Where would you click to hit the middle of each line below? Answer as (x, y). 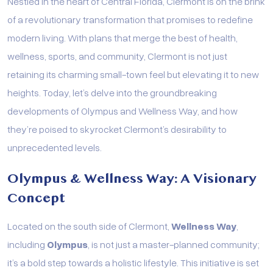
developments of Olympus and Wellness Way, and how (122, 110)
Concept (36, 198)
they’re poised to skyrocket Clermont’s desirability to (117, 129)
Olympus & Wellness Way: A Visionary (132, 178)
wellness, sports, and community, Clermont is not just (117, 55)
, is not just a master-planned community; (174, 244)
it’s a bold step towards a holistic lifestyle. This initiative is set (133, 262)
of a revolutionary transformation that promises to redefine (130, 19)
